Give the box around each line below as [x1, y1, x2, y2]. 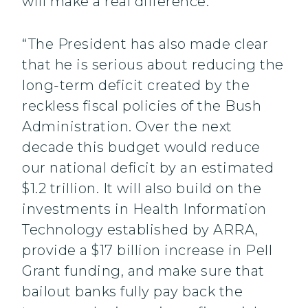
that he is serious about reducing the [22, 56, 284, 74]
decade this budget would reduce [22, 139, 261, 156]
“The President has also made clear [22, 36, 268, 53]
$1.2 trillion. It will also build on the [22, 180, 261, 197]
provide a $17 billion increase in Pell [22, 242, 272, 259]
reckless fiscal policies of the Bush [22, 98, 261, 115]
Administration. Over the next [22, 118, 232, 135]
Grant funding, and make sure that [22, 263, 265, 280]
